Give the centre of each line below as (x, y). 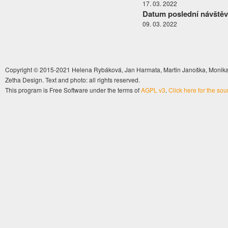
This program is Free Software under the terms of (73, 90)
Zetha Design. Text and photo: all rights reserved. (73, 80)
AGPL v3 (153, 90)
